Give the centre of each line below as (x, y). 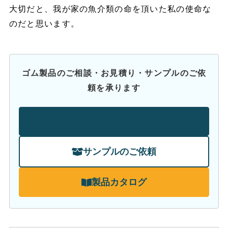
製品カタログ (119, 182)
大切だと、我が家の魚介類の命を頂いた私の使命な (110, 9)
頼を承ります (114, 88)
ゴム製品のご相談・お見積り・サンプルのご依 (114, 73)
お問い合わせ (119, 121)
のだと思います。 (44, 24)
